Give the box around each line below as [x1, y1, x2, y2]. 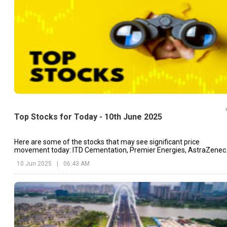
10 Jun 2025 [17, 160, 52, 168]
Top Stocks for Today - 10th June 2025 [14, 111, 162, 122]
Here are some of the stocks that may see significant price [14, 138, 200, 146]
